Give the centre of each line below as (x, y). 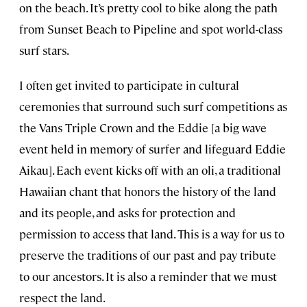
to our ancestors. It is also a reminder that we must (148, 277)
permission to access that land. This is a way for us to (152, 234)
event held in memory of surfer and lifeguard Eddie (152, 149)
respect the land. (62, 298)
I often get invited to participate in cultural (129, 85)
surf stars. (44, 50)
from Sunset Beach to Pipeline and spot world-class (151, 29)
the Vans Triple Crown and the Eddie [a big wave (143, 128)
